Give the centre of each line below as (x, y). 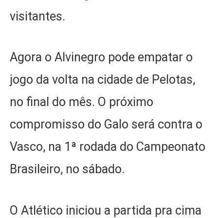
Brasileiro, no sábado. (67, 169)
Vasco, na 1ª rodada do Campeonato (108, 147)
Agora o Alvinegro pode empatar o (101, 57)
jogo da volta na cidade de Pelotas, (102, 80)
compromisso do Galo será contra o (106, 125)
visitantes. (37, 16)
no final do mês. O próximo (82, 102)
